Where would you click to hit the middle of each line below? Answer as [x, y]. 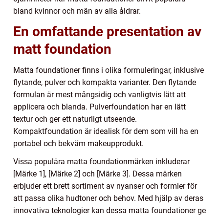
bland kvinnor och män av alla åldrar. [77, 11]
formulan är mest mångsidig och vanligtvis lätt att [99, 94]
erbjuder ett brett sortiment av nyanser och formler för [105, 186]
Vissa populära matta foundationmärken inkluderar [101, 161]
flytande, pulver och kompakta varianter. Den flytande [105, 82]
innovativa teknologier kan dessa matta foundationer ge [109, 210]
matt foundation [62, 49]
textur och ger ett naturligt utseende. [75, 119]
